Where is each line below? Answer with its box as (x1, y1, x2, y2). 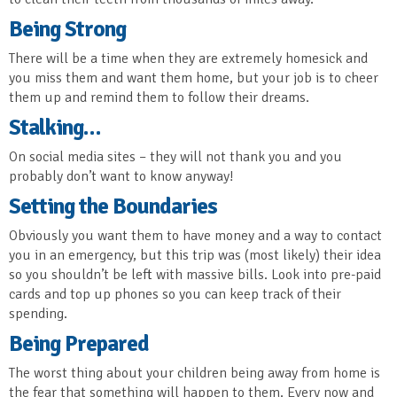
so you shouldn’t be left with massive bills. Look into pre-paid (9, 266, 381, 284)
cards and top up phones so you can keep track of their (9, 285, 341, 304)
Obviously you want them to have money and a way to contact (9, 227, 382, 245)
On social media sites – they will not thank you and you (9, 148, 342, 167)
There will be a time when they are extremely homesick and (9, 50, 368, 68)
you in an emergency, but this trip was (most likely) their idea (9, 246, 381, 265)
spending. (9, 305, 67, 323)
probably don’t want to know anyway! (9, 167, 234, 186)
